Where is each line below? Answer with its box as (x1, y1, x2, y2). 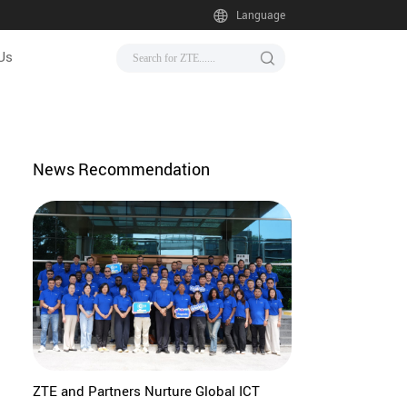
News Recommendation (32, 158, 210, 181)
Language (235, 8, 285, 23)
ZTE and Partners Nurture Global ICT (32, 381, 260, 400)
